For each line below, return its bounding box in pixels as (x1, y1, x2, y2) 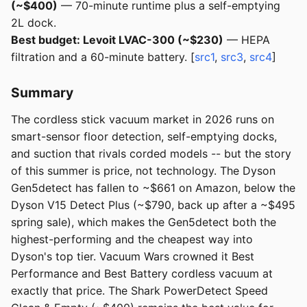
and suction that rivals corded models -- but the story (11, 147, 291, 161)
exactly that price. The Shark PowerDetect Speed (11, 284, 268, 298)
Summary (11, 84, 73, 101)
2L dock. (11, 16, 56, 30)
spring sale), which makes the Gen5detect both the (11, 215, 276, 230)
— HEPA (223, 33, 270, 47)
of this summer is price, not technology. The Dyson (11, 164, 275, 178)
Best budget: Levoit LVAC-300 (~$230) (11, 33, 223, 47)
